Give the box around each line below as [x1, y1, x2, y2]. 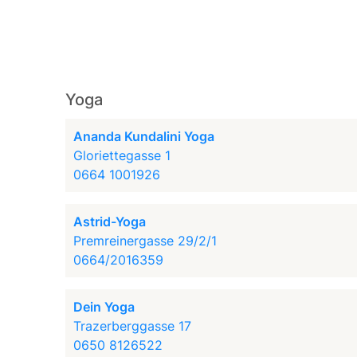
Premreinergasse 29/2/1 [73, 233, 218, 249]
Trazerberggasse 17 [73, 318, 192, 334]
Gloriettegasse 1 [73, 147, 171, 163]
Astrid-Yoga [73, 214, 147, 229]
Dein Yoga [73, 299, 135, 315]
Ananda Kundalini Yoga [73, 128, 215, 144]
